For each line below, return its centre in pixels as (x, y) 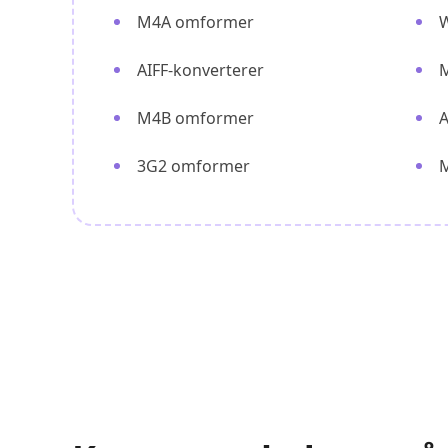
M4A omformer (195, 22)
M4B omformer (195, 118)
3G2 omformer (193, 166)
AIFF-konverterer (200, 70)
